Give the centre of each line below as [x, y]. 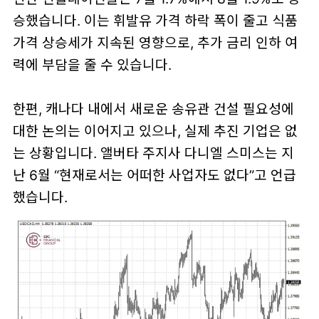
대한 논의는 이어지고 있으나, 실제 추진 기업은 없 [155, 131]
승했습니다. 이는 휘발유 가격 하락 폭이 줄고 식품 [155, 21]
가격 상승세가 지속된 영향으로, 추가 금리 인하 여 [155, 43]
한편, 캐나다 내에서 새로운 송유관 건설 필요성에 [153, 109]
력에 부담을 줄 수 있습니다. [92, 65]
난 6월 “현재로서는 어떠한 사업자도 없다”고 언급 [154, 176]
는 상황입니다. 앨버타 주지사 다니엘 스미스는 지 [153, 153]
